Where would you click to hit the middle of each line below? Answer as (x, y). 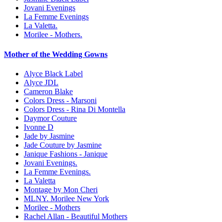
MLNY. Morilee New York (66, 198)
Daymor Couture (50, 118)
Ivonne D (39, 127)
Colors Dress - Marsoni (60, 100)
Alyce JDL (41, 82)
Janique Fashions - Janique (66, 154)
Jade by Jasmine (49, 136)
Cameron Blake (48, 91)
